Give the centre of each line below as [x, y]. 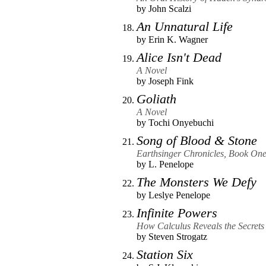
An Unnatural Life [185, 26]
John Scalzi [170, 8]
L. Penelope [171, 164]
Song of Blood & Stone [197, 140]
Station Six [165, 254]
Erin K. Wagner [178, 39]
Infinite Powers [177, 213]
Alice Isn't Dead [179, 57]
